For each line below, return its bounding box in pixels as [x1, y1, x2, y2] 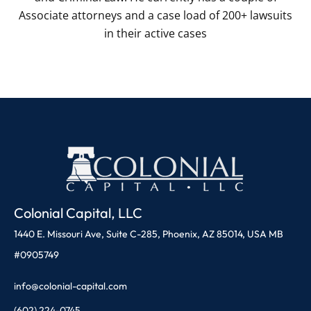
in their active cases [104, 26, 207, 42]
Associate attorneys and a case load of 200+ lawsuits [19, 8, 292, 24]
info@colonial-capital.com [14, 280, 127, 293]
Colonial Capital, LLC [14, 204, 151, 222]
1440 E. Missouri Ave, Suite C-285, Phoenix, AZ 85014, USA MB [14, 228, 283, 241]
